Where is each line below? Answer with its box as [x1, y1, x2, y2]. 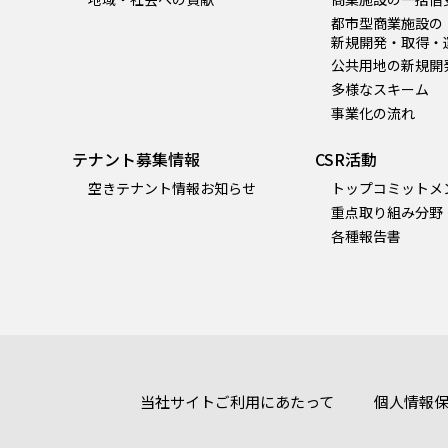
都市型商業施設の [330, 12, 443, 33]
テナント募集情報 [72, 146, 200, 171]
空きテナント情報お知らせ [88, 178, 256, 199]
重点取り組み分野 [330, 202, 443, 223]
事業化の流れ [330, 102, 415, 123]
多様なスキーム [330, 79, 429, 100]
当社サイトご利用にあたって [140, 390, 334, 412]
